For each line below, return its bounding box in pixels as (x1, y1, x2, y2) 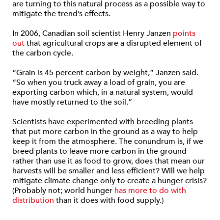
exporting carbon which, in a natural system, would (12, 87, 193, 98)
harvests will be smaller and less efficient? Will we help (12, 165, 205, 176)
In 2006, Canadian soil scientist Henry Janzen (12, 28, 173, 39)
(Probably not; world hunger (12, 185, 114, 196)
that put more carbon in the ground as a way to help (12, 126, 198, 137)
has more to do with (114, 185, 186, 196)
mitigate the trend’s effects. (12, 8, 110, 19)
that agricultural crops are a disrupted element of (25, 38, 202, 49)
